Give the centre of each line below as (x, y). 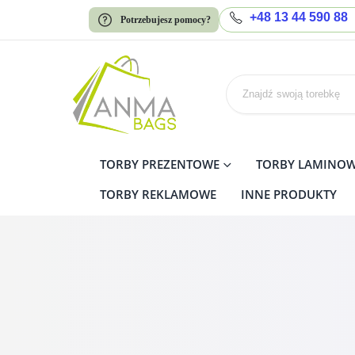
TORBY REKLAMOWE (158, 194)
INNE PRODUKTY (289, 194)
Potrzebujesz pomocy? (166, 20)
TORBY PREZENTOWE (160, 164)
